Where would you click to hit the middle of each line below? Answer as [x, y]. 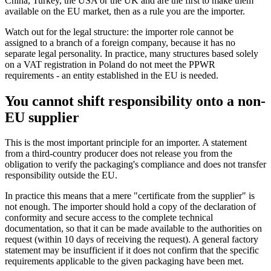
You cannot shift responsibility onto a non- [135, 101]
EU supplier [42, 117]
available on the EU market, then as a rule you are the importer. [125, 11]
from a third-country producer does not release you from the [119, 154]
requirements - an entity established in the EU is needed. [112, 75]
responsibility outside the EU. [61, 175]
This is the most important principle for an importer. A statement [126, 143]
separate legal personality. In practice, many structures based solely [132, 53]
